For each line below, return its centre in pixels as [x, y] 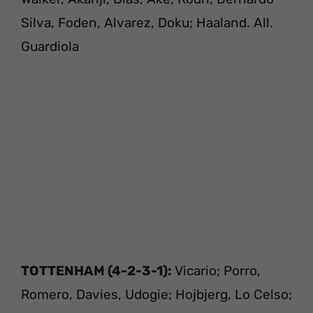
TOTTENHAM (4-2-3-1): [96, 270]
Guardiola [50, 47]
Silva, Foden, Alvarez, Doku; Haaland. [137, 23]
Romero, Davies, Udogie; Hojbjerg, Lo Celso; [156, 294]
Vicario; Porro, [216, 270]
